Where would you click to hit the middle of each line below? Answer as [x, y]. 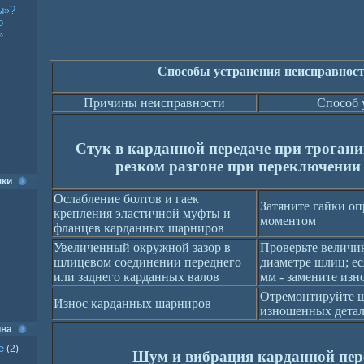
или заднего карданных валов [136, 277]
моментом [288, 221]
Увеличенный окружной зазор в [142, 247]
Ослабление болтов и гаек [126, 199]
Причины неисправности [154, 103]
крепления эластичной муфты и [142, 213]
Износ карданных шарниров [132, 303]
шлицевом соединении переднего [147, 262]
